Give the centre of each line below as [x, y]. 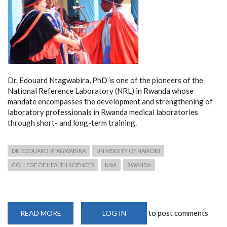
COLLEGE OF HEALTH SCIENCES [53, 165]
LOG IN [114, 213]
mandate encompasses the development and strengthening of [110, 102]
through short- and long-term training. [72, 123]
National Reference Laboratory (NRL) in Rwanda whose [101, 91]
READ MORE [41, 213]
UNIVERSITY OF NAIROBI [128, 151]
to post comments [178, 213]
